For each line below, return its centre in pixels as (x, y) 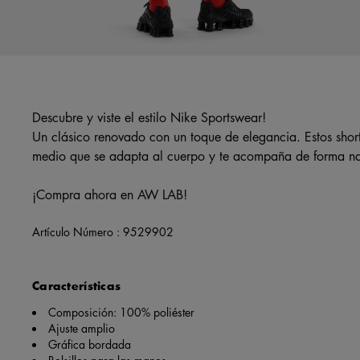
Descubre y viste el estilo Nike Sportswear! (149, 117)
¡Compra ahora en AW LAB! (110, 194)
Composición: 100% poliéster (121, 311)
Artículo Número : (78, 231)
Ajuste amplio (82, 327)
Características (77, 285)
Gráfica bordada (90, 344)
